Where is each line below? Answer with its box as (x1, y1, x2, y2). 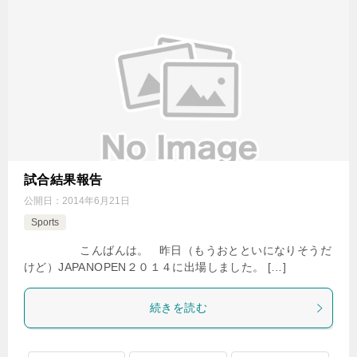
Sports (31, 217, 59, 228)
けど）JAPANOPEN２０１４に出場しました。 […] (24, 261, 287, 273)
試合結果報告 (24, 173, 103, 186)
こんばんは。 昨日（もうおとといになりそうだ (24, 244, 331, 257)
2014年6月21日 (62, 195, 130, 206)
